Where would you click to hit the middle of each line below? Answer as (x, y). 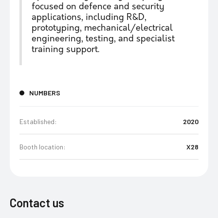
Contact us (37, 203)
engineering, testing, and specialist (103, 39)
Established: (38, 121)
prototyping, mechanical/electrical (102, 28)
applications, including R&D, (89, 18)
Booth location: (43, 147)
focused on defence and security (98, 7)
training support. (65, 50)
